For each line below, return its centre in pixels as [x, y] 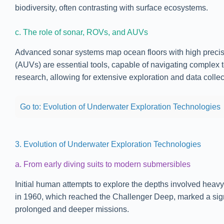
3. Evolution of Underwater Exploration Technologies [108, 144]
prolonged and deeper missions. [72, 209]
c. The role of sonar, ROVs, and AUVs [81, 32]
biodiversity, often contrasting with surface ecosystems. [111, 8]
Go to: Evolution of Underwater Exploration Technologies [120, 106]
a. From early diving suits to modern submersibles [103, 164]
